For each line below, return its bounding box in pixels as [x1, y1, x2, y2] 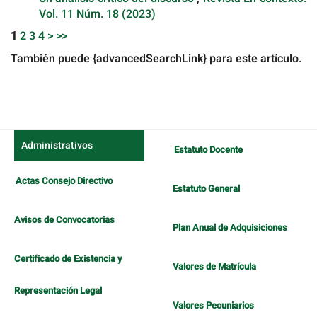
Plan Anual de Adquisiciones [173, 221, 287, 235]
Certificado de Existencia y [14, 252, 122, 266]
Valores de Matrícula [173, 260, 256, 274]
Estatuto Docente [174, 143, 243, 157]
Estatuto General [173, 182, 240, 196]
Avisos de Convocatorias [14, 213, 115, 227]
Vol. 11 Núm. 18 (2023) [39, 5, 156, 23]
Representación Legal [14, 284, 102, 298]
